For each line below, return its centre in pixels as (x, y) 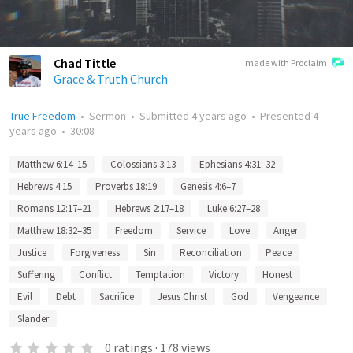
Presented (286, 116)
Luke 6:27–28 (234, 208)
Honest (277, 275)
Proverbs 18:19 (126, 186)
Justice (32, 253)
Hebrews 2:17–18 (149, 208)
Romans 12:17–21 (54, 208)
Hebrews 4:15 (45, 186)
